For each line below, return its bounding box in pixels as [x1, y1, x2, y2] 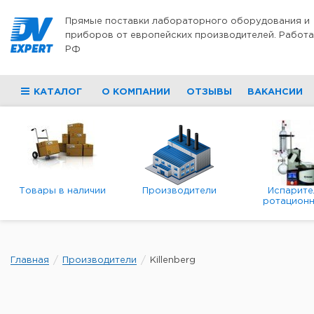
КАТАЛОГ [34, 88, 82, 96]
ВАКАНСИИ [247, 88, 303, 96]
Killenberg [150, 257, 196, 264]
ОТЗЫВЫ [186, 88, 232, 96]
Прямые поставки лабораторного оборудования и [65, 18, 310, 25]
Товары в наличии [19, 187, 107, 195]
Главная [11, 257, 49, 264]
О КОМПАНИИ [102, 88, 171, 96]
